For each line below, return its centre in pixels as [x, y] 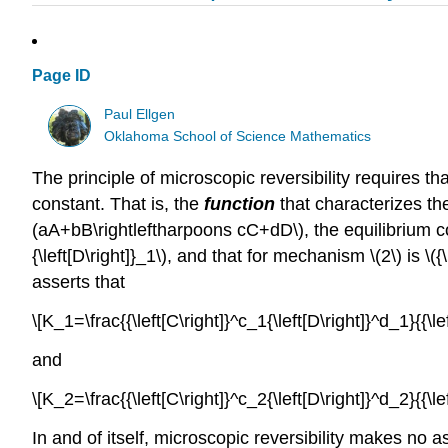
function [239, 204]
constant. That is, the [118, 204]
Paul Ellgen [140, 114]
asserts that [78, 282]
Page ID [61, 76]
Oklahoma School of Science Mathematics [238, 136]
